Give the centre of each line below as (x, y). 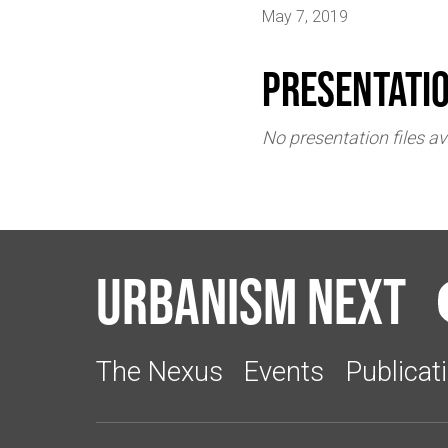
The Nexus (159, 371)
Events (284, 371)
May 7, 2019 (305, 17)
